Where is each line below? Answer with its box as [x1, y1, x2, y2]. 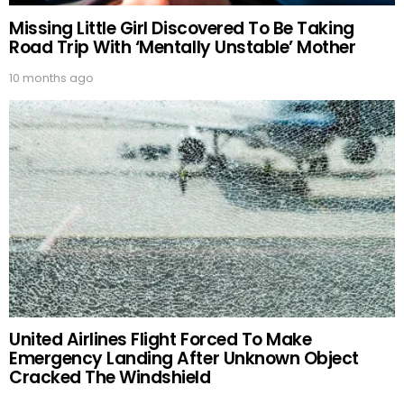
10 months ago [9, 69, 94, 87]
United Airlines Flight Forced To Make [9, 327, 312, 352]
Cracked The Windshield [9, 365, 211, 390]
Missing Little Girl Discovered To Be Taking [9, 15, 354, 41]
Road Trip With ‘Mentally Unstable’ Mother [9, 34, 356, 60]
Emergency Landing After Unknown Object [9, 346, 359, 371]
